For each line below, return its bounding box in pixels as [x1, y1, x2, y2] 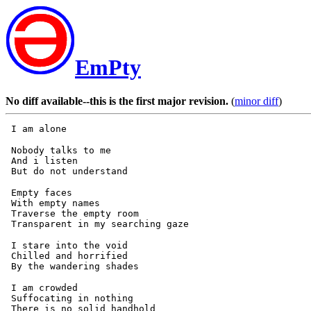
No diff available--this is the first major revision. [6, 95, 228, 108]
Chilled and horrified [6, 251, 128, 262]
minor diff [235, 95, 278, 108]
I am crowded [6, 283, 78, 294]
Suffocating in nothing [6, 293, 133, 304]
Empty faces [6, 187, 72, 199]
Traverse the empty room [6, 208, 139, 219]
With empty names [6, 198, 100, 209]
